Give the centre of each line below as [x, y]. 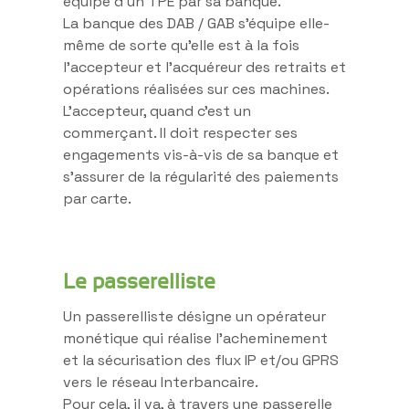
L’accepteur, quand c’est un [157, 110]
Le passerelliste [139, 281]
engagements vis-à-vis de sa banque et [201, 154]
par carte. [97, 198]
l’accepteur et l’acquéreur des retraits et [204, 67]
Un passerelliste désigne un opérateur [194, 316]
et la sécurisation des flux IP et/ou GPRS [201, 360]
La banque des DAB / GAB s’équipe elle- [196, 23]
